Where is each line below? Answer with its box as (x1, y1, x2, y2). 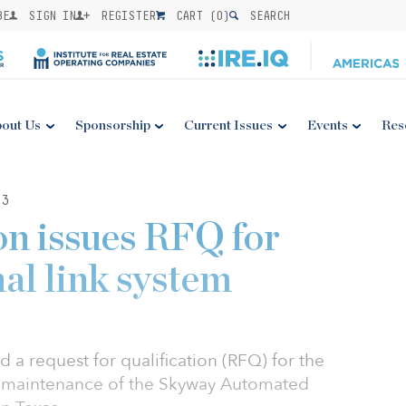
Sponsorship (74, 119, 150, 132)
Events (306, 119, 348, 132)
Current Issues (184, 119, 274, 132)
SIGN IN (22, 8, 76, 23)
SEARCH (243, 8, 290, 23)
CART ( (169, 8, 217, 23)
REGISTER (94, 8, 157, 23)
